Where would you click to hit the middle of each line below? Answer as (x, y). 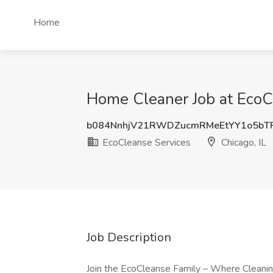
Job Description (129, 237)
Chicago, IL (243, 143)
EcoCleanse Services (145, 143)
